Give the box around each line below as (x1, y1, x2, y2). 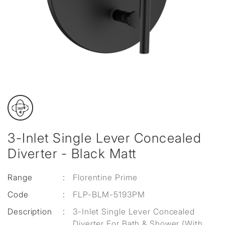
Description (8, 206, 52, 216)
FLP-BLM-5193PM (73, 189, 145, 199)
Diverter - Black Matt (8, 146, 137, 161)
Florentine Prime (73, 172, 138, 182)
